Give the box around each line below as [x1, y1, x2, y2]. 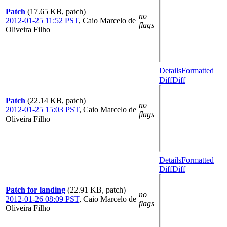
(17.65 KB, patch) [27, 7, 86, 16]
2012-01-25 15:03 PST [6, 105, 79, 114]
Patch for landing [6, 185, 65, 194]
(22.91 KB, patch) [67, 185, 126, 194]
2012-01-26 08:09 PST [6, 195, 79, 203]
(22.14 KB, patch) [27, 96, 86, 105]
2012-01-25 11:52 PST [6, 16, 79, 25]
